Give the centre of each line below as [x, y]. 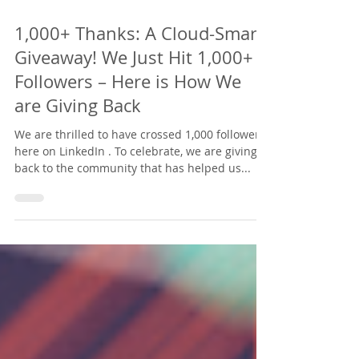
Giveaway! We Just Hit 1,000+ [134, 101]
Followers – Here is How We [128, 125]
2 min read [104, 38]
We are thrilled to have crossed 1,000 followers [100, 178]
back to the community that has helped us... [133, 212]
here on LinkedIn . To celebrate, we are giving [136, 195]
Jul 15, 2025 [40, 38]
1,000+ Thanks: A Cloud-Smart [139, 77]
